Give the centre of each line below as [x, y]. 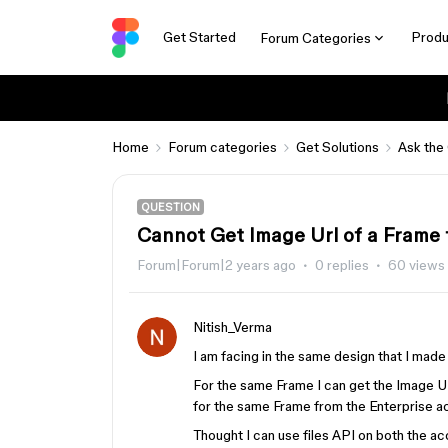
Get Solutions [337, 147]
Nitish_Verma [232, 327]
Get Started [199, 37]
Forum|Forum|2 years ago [216, 265]
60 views [416, 265]
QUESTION [170, 207]
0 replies [342, 265]
